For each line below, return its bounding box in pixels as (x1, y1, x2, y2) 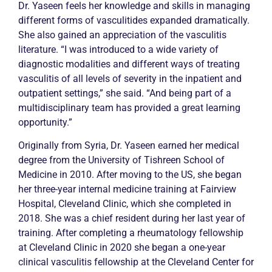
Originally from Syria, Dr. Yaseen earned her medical (18, 139, 239, 151)
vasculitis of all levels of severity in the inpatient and (18, 72, 242, 84)
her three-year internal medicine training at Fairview (18, 183, 236, 195)
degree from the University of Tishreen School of (18, 154, 225, 166)
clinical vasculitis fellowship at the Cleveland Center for (18, 256, 254, 268)
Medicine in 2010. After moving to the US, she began (18, 168, 242, 180)
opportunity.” (18, 116, 72, 128)
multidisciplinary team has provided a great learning (18, 101, 240, 114)
